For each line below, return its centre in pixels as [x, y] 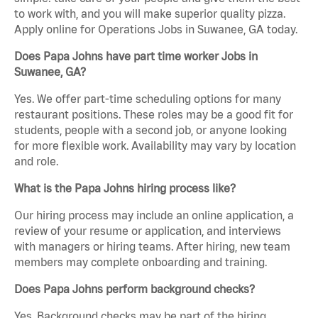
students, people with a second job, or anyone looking [150, 130]
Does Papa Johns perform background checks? [135, 289]
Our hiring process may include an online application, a [154, 215]
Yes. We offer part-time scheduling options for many [148, 99]
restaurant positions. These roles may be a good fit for [154, 115]
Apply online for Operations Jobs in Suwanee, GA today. [156, 29]
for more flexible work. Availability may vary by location [155, 146]
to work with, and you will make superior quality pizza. [150, 14]
